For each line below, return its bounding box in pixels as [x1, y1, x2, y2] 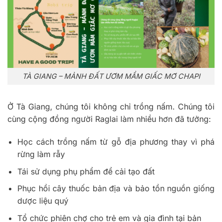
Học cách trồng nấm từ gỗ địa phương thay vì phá [17, 136, 215, 147]
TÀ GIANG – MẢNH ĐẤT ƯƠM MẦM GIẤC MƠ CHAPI [22, 72, 200, 81]
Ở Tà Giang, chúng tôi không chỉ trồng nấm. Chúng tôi [7, 102, 215, 112]
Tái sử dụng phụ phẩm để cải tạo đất [17, 166, 155, 176]
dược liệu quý [17, 196, 68, 206]
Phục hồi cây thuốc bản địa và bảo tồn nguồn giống [17, 183, 215, 194]
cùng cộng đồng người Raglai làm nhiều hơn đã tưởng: [7, 114, 211, 124]
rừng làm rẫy [17, 149, 65, 159]
